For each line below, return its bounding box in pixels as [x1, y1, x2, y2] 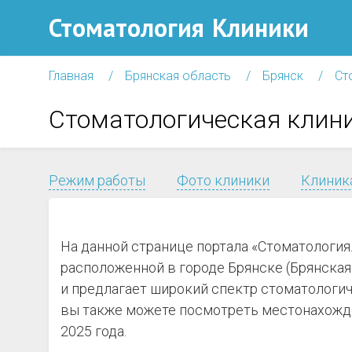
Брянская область [125, 68, 231, 83]
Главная [49, 68, 93, 83]
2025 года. [60, 323, 126, 339]
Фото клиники [177, 172, 269, 189]
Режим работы [49, 172, 145, 189]
